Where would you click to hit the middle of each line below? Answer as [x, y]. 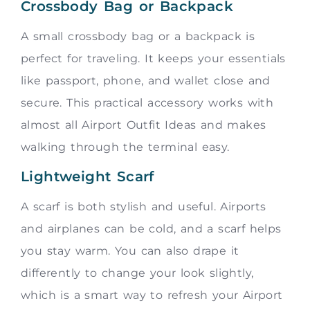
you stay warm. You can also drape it [130, 251]
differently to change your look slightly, [137, 273]
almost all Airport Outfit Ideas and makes [144, 125]
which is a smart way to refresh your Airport [152, 295]
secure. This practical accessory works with [147, 102]
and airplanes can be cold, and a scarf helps [151, 229]
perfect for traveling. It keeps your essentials [153, 58]
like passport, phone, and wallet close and [146, 80]
